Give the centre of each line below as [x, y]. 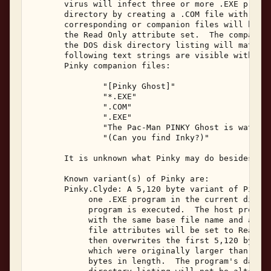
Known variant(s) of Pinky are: [122, 178]
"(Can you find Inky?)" [122, 137]
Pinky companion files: [103, 65]
